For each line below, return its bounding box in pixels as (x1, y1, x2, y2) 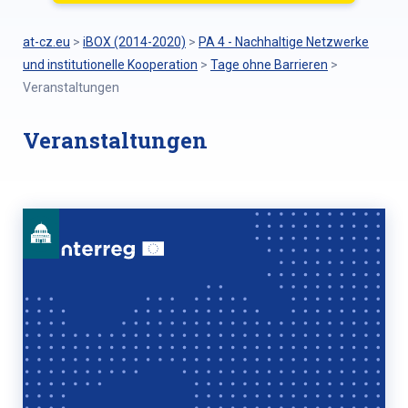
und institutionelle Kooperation (23, 57, 198, 72)
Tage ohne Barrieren (210, 57, 328, 72)
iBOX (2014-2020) (83, 35, 186, 49)
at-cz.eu (23, 35, 70, 49)
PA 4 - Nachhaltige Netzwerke (199, 35, 369, 49)
